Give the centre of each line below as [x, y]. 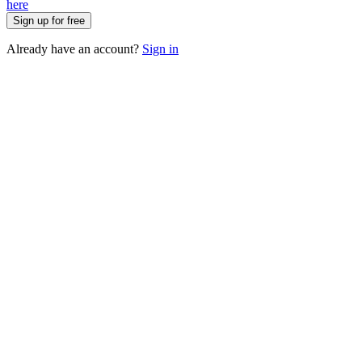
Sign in [160, 49]
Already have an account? [74, 49]
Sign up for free [49, 21]
